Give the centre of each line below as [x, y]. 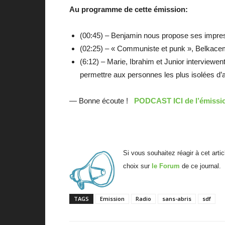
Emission [112, 199]
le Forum [166, 166]
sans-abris [177, 199]
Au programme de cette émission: [129, 10]
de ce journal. [200, 166]
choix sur [137, 166]
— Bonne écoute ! [102, 101]
